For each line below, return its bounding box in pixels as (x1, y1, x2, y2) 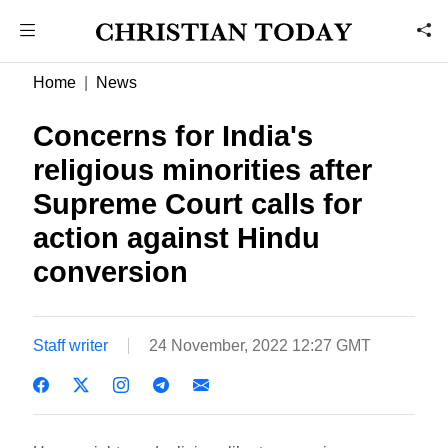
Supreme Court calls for (33, 188, 363, 220)
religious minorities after (33, 154, 373, 186)
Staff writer (33, 336, 109, 354)
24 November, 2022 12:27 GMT (149, 336, 372, 354)
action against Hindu (33, 222, 321, 254)
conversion (33, 256, 189, 288)
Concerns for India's (33, 120, 314, 152)
